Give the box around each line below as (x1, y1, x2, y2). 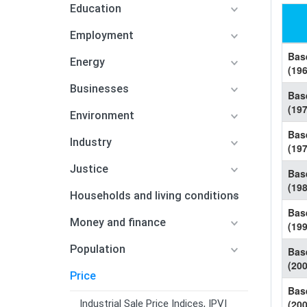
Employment (70, 29, 134, 42)
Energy (70, 56, 105, 69)
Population (70, 243, 125, 256)
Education (70, 2, 121, 15)
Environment (70, 109, 134, 122)
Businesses (70, 82, 129, 95)
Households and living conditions (70, 189, 239, 202)
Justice (70, 162, 108, 175)
